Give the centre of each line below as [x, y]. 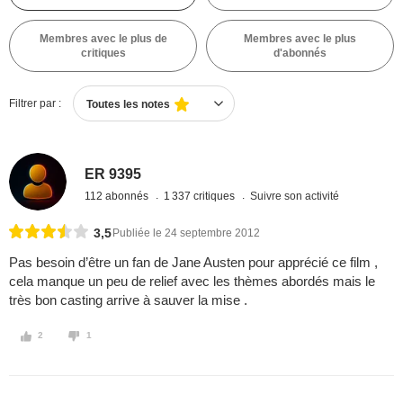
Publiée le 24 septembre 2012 [186, 233]
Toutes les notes [128, 104]
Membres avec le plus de [103, 39]
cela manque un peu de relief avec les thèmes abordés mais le [192, 282]
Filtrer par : [35, 103]
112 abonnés [118, 196]
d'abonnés [300, 53]
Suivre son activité [295, 196]
